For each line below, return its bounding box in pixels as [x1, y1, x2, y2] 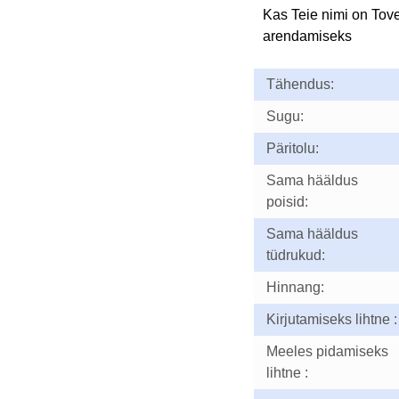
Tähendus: [265, 77, 334, 92]
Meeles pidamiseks [265, 344, 388, 359]
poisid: [265, 194, 308, 209]
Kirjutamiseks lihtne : [265, 312, 397, 327]
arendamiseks [262, 28, 352, 44]
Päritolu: [265, 141, 319, 156]
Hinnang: [265, 280, 324, 295]
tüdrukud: [265, 248, 325, 263]
